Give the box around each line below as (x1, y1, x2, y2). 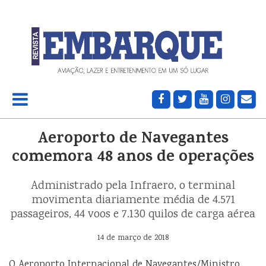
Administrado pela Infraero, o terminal (31, 177, 235, 195)
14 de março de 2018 (97, 232, 169, 244)
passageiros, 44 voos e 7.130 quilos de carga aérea (11, 205, 255, 223)
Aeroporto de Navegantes (37, 126, 229, 153)
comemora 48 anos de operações (12, 144, 254, 171)
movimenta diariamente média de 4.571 (31, 191, 235, 209)
